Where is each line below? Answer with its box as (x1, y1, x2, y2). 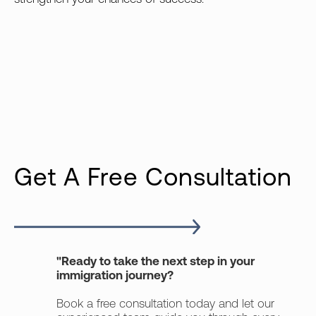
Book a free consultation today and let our (56, 298, 274, 311)
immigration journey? (56, 270, 174, 283)
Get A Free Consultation (14, 166, 292, 192)
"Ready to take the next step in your (56, 256, 255, 269)
